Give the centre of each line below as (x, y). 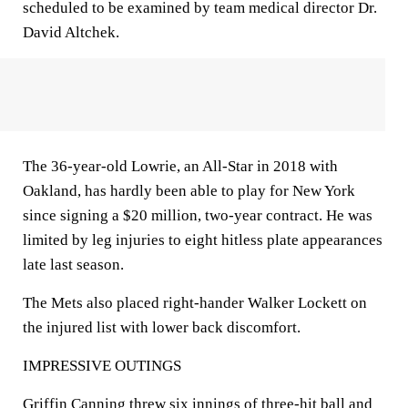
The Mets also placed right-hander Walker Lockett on (195, 303)
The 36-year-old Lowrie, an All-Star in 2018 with (180, 166)
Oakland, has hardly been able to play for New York (189, 191)
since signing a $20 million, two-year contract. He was (198, 215)
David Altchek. (71, 32)
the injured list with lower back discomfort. (162, 327)
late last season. (73, 265)
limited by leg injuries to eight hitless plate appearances (203, 240)
